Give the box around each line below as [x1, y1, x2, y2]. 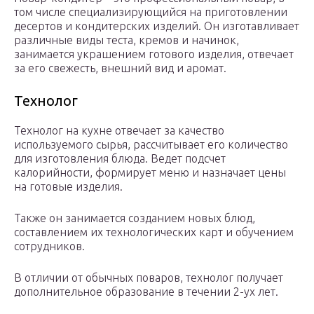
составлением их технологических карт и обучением [14, 225, 294, 238]
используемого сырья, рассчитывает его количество [14, 137, 288, 151]
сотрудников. [14, 239, 85, 252]
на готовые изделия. [14, 179, 123, 193]
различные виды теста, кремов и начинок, [14, 33, 239, 46]
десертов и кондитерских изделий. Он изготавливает [14, 19, 299, 32]
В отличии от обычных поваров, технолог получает [14, 271, 283, 284]
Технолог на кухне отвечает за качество [14, 123, 224, 137]
